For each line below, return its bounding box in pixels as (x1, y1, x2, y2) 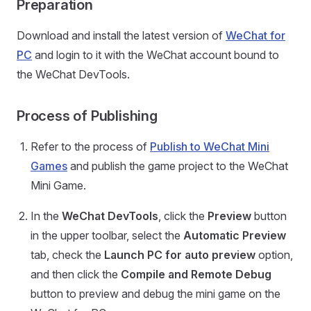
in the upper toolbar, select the (31, 228, 183, 242)
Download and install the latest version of (17, 28, 226, 42)
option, (255, 248, 293, 262)
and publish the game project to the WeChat (67, 159, 288, 173)
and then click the (31, 267, 121, 281)
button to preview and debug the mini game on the (31, 287, 280, 301)
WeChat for (226, 28, 285, 42)
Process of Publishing (17, 108, 158, 124)
